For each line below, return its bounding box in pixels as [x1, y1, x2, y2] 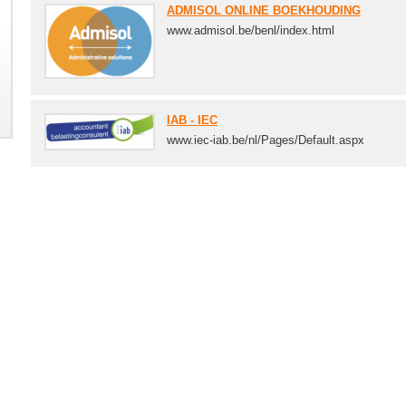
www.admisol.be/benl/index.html [167, 24, 334, 37]
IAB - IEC [167, 113, 217, 127]
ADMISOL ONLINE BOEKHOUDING [167, 4, 361, 17]
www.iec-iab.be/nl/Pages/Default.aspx [167, 133, 364, 147]
